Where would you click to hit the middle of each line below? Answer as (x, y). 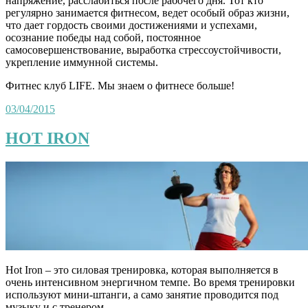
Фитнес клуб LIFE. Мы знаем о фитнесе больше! (120, 86)
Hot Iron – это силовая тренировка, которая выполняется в (142, 270)
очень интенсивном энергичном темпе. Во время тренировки (150, 283)
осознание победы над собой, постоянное (103, 38)
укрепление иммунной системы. (82, 63)
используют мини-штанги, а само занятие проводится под (142, 295)
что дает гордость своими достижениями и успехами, (131, 25)
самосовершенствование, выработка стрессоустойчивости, (143, 50)
